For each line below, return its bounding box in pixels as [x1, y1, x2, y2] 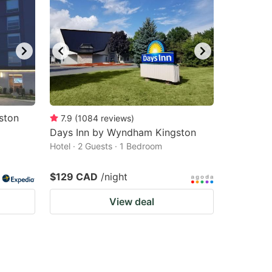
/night [101, 171, 127, 183]
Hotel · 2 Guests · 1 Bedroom [50, 141, 162, 151]
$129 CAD [50, 171, 98, 183]
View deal [109, 195, 154, 208]
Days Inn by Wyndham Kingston [50, 126, 196, 138]
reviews [101, 113, 131, 123]
